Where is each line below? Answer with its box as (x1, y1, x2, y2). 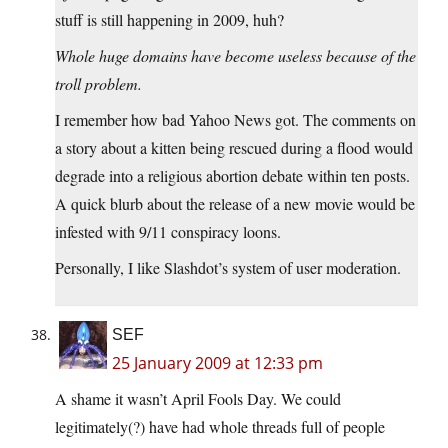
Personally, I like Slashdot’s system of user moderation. (55, 257, 401, 279)
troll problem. (55, 73, 142, 95)
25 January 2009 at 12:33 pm (112, 352, 323, 375)
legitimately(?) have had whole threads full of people (55, 416, 385, 438)
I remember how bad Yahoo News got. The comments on (55, 109, 416, 131)
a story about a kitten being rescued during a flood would (55, 137, 413, 159)
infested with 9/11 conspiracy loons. (55, 221, 281, 243)
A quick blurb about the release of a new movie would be (55, 193, 415, 215)
